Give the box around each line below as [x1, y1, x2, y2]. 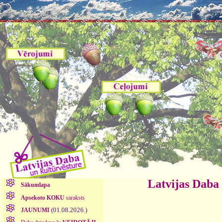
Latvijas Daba [148, 177, 219, 190]
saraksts [64, 194, 85, 201]
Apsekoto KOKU [20, 194, 64, 201]
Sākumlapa [20, 181, 50, 189]
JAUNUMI [20, 206, 50, 214]
